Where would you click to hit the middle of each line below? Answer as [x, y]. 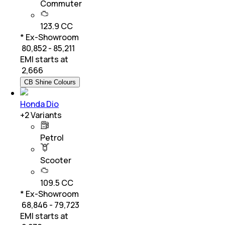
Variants [45, 115]
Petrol [52, 137]
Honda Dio [39, 104]
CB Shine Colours [50, 82]
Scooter [56, 160]
